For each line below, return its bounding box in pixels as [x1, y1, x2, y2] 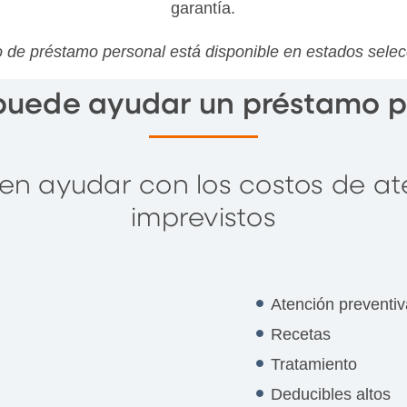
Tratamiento [270, 354, 357, 373]
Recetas [270, 324, 331, 343]
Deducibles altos [270, 384, 391, 403]
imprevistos [131, 205, 276, 232]
